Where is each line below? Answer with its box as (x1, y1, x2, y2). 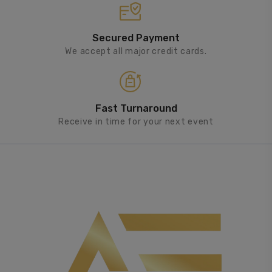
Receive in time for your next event (58, 116, 214, 127)
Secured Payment (92, 32, 180, 44)
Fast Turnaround (95, 102, 177, 114)
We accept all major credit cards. (65, 46, 207, 56)
